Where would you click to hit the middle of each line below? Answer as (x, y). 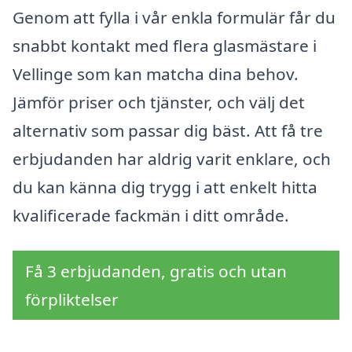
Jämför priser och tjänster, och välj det (159, 102)
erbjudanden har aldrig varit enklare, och (172, 158)
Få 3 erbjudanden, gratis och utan (156, 271)
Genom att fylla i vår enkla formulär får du (174, 17)
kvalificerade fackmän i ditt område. (151, 215)
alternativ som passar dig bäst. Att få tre (168, 130)
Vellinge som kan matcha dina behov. (156, 73)
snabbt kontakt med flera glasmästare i (165, 45)
